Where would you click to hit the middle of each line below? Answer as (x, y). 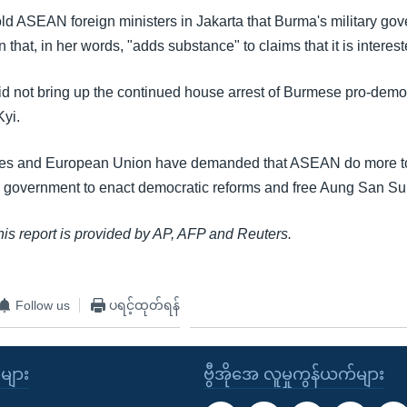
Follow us (43, 305)
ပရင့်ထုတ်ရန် (145, 305)
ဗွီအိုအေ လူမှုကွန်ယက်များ (294, 375)
